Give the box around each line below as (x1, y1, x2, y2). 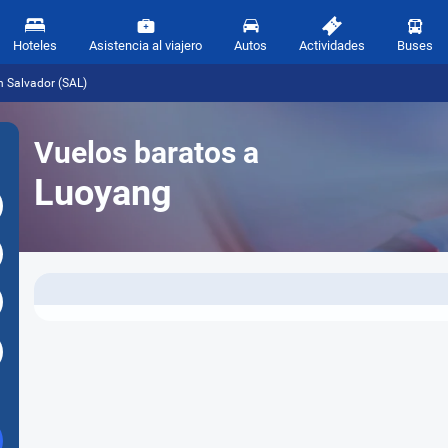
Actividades (299, 38, 365, 53)
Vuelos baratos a (34, 135, 259, 170)
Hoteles (13, 38, 57, 53)
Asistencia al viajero (89, 38, 202, 53)
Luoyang (34, 172, 172, 214)
